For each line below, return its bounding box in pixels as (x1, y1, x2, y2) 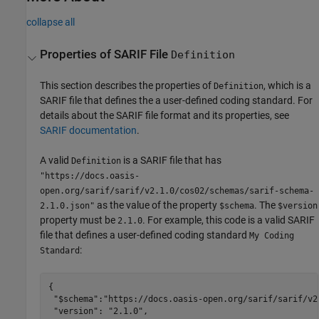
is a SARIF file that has (121, 155, 222, 167)
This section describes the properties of (40, 80, 214, 92)
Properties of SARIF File (40, 48, 172, 62)
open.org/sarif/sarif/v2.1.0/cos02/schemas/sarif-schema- (40, 186, 315, 197)
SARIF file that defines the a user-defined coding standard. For (40, 95, 313, 107)
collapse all (26, 16, 75, 28)
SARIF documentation (40, 125, 137, 137)
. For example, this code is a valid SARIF (142, 214, 315, 226)
